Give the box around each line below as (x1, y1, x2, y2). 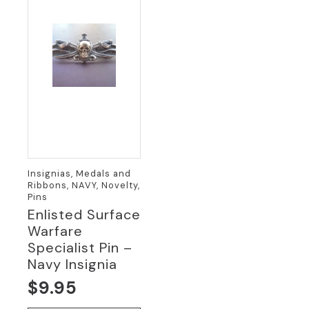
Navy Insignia (28, 255, 117, 273)
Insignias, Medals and (28, 168, 131, 180)
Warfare (28, 222, 83, 240)
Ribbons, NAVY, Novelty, (28, 179, 140, 192)
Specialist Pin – (28, 239, 132, 257)
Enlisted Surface (28, 206, 141, 223)
